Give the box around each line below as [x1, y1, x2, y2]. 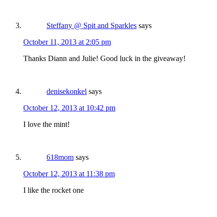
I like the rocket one [23, 186, 84, 195]
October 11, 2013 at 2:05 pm [23, 38, 111, 46]
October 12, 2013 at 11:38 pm [23, 170, 115, 178]
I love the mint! [23, 120, 70, 129]
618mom [46, 153, 74, 162]
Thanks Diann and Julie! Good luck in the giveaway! [23, 54, 186, 63]
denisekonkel [46, 87, 87, 96]
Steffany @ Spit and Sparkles [46, 21, 137, 30]
